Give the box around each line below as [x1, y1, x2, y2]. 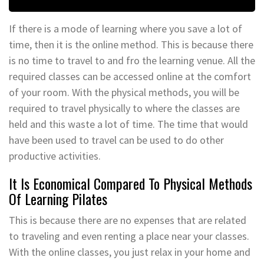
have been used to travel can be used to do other [9, 133, 224, 147]
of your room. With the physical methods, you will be [9, 85, 239, 99]
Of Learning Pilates [9, 187, 107, 209]
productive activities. [9, 148, 101, 163]
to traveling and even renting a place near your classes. [9, 229, 249, 243]
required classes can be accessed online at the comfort [9, 69, 251, 83]
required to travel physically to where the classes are [9, 101, 240, 115]
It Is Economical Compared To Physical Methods [9, 172, 252, 194]
